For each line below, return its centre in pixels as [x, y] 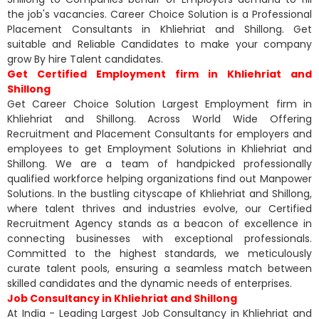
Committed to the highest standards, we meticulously [159, 253]
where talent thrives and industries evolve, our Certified [159, 208]
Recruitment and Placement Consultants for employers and [159, 134]
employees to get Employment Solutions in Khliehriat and [159, 148]
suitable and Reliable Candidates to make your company [159, 44]
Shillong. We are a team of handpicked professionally [159, 163]
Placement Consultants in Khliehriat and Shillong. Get [159, 29]
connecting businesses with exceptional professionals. [159, 238]
